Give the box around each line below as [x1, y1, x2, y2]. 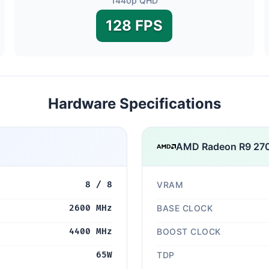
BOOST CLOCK [157, 226, 221, 237]
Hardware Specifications [48, 95, 221, 112]
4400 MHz [69, 226, 112, 237]
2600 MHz [69, 203, 112, 213]
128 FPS [106, 17, 163, 34]
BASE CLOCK [157, 203, 213, 213]
